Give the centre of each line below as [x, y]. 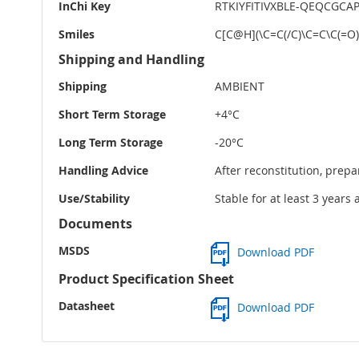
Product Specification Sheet [146, 279]
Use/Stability [94, 199]
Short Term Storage [112, 115]
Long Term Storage [111, 143]
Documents [95, 224]
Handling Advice [103, 171]
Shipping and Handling [131, 60]
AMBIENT [240, 87]
